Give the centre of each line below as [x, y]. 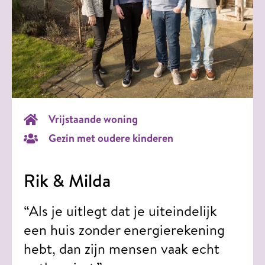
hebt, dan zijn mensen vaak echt [122, 248]
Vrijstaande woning [93, 119]
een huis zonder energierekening [124, 229]
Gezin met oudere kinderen [111, 138]
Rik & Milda [67, 180]
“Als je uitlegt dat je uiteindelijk [120, 210]
